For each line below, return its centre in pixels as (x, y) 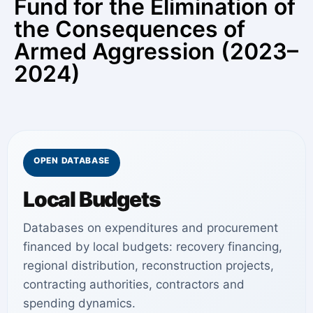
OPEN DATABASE (72, 160)
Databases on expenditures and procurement (151, 227)
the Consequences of (130, 29)
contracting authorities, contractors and (134, 284)
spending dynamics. (79, 303)
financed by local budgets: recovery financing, (153, 246)
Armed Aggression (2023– (156, 51)
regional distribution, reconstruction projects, (148, 265)
